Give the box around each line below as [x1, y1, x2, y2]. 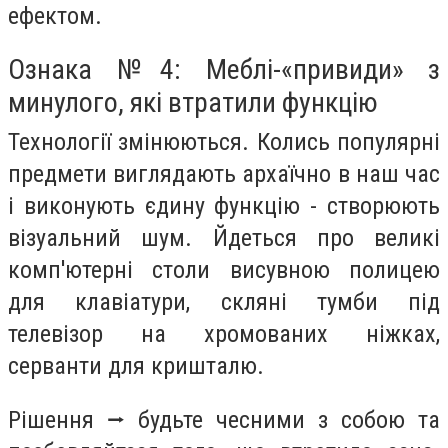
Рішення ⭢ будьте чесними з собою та [8, 405, 440, 434]
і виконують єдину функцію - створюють [8, 192, 440, 221]
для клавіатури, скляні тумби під [8, 288, 440, 317]
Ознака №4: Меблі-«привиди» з [8, 53, 440, 87]
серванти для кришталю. [8, 352, 264, 381]
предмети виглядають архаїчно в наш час [8, 160, 440, 189]
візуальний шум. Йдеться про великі [8, 224, 440, 253]
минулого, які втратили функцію [8, 86, 378, 120]
